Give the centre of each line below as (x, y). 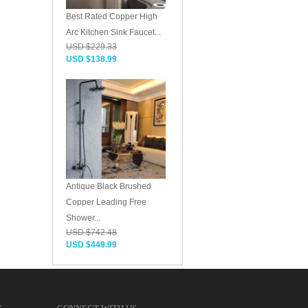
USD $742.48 (91, 232)
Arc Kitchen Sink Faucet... (113, 32)
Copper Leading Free (106, 202)
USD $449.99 (91, 245)
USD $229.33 (91, 47)
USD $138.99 (91, 59)
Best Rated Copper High (112, 16)
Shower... (83, 218)
